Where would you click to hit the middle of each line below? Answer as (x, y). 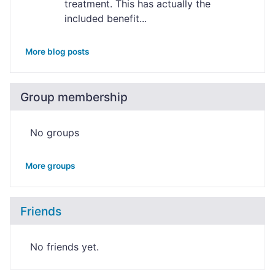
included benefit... (106, 18)
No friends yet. (64, 247)
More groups (50, 166)
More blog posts (57, 52)
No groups (55, 133)
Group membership (74, 97)
